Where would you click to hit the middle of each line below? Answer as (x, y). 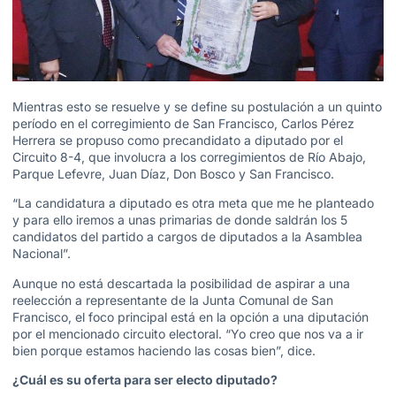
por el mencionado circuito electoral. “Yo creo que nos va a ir (188, 333)
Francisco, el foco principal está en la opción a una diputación (190, 316)
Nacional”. (42, 254)
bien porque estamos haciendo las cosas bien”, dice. (164, 350)
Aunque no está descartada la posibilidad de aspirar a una (181, 283)
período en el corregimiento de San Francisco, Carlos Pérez (183, 123)
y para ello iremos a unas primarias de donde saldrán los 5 (180, 220)
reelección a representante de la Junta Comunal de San (173, 300)
